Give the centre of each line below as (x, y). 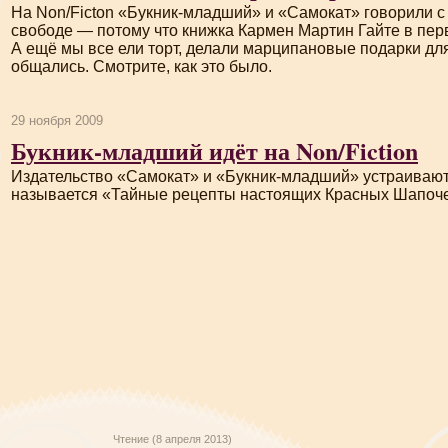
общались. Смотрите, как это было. (141, 66)
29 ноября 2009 (57, 120)
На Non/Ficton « (69, 12)
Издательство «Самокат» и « (118, 176)
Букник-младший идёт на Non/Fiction (214, 150)
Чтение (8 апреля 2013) (172, 439)
